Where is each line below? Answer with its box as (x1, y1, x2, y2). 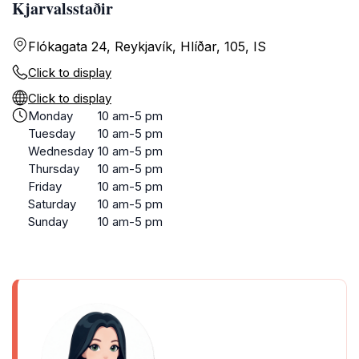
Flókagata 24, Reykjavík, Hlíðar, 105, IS (28, 38, 266, 54)
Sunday (28, 214, 68, 229)
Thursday (28, 161, 79, 176)
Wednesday (28, 143, 94, 159)
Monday (28, 108, 73, 123)
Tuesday (28, 126, 75, 141)
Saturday (28, 196, 76, 212)
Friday (28, 179, 62, 194)
